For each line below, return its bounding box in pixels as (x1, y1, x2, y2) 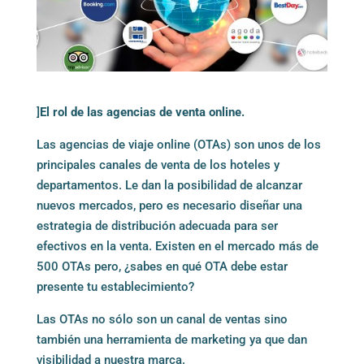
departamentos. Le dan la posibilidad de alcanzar (36, 177, 302, 193)
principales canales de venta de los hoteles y (36, 157, 279, 172)
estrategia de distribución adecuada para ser (36, 218, 278, 233)
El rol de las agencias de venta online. (39, 104, 245, 119)
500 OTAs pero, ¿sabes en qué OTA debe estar (36, 258, 288, 274)
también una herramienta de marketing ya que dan (36, 331, 307, 347)
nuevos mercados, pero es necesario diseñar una (36, 197, 302, 213)
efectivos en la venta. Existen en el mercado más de (36, 238, 318, 253)
